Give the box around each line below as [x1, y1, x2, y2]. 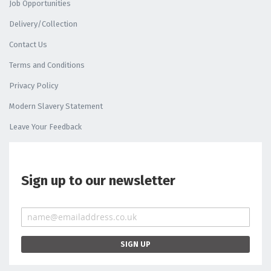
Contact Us [9, 39, 47, 49]
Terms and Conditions [9, 60, 85, 70]
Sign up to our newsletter [21, 172, 175, 189]
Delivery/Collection [9, 19, 77, 28]
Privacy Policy [9, 80, 58, 90]
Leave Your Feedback [9, 122, 82, 131]
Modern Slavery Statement [9, 101, 103, 111]
